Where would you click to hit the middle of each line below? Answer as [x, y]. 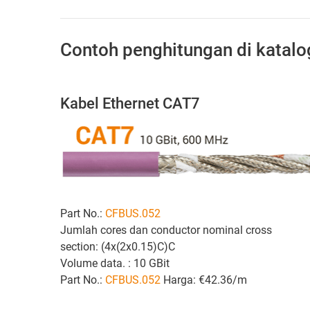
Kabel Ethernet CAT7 [130, 104]
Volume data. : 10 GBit [115, 263]
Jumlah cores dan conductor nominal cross [166, 230]
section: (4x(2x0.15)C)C [120, 246]
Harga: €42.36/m [205, 280]
